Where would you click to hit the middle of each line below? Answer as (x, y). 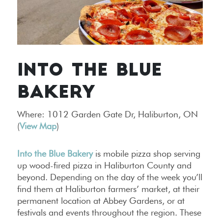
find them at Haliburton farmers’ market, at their (108, 189)
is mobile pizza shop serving (147, 154)
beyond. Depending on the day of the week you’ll (110, 177)
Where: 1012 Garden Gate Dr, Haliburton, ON (108, 114)
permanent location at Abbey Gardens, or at (101, 201)
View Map (38, 126)
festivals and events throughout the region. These (109, 213)
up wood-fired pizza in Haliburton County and (104, 165)
